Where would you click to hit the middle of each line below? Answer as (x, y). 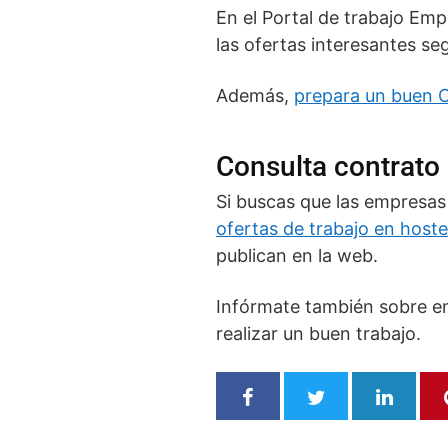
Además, (255, 95)
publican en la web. (297, 255)
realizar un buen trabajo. (318, 333)
